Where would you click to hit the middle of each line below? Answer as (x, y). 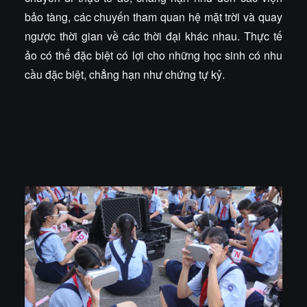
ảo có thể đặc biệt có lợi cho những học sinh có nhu (153, 55)
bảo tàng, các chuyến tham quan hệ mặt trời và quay (153, 17)
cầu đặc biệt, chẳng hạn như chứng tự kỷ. (125, 74)
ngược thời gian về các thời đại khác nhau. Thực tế (153, 36)
